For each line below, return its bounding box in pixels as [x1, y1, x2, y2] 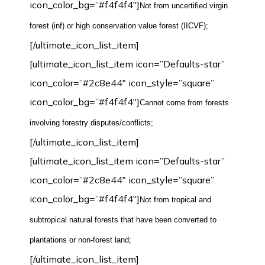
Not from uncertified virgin [140, 1, 228, 10]
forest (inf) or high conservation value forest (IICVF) [30, 21, 206, 30]
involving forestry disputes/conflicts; [30, 118, 153, 127]
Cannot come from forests [140, 98, 229, 107]
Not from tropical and [140, 195, 211, 204]
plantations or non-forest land [30, 235, 129, 244]
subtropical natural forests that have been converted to [30, 215, 216, 224]
